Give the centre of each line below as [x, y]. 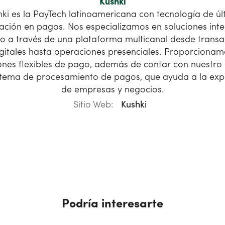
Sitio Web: [95, 105]
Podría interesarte [113, 205]
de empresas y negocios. [113, 90]
